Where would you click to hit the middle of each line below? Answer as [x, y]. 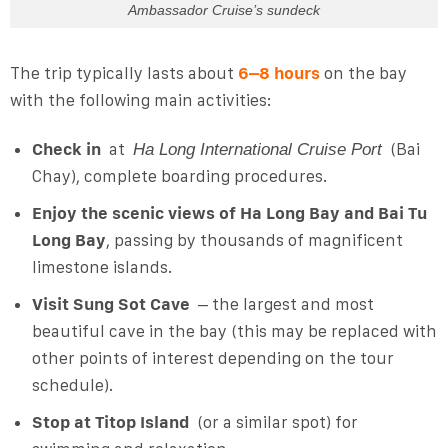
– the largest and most [281, 304]
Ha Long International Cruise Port [257, 149]
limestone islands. [101, 266]
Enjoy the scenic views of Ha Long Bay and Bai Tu [229, 212]
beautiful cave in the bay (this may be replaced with [234, 331]
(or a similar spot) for [273, 422]
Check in [66, 148]
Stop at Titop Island [110, 422]
